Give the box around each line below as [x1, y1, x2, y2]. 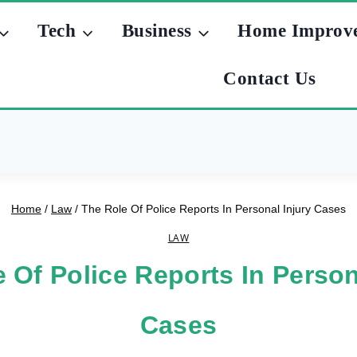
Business [121, 21, 192, 41]
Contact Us [223, 68, 316, 88]
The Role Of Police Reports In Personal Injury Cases [81, 202, 346, 216]
